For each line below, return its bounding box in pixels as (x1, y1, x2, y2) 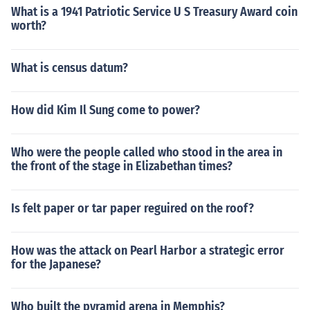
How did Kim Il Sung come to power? (11, 102, 200, 118)
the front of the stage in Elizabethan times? (11, 158, 232, 174)
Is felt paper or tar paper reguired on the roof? (11, 201, 254, 216)
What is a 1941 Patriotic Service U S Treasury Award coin (11, 4, 298, 19)
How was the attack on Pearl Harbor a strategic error (11, 243, 284, 258)
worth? (11, 18, 46, 33)
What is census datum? (11, 60, 128, 75)
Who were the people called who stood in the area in (11, 145, 282, 160)
